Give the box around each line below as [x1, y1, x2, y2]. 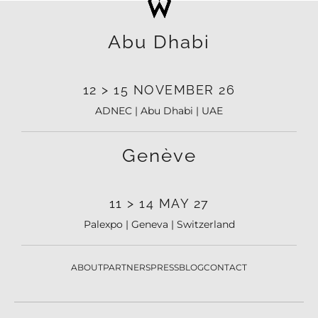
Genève [121, 145, 197, 167]
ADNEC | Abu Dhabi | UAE [95, 104, 223, 118]
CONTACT [204, 262, 247, 273]
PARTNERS [103, 262, 150, 273]
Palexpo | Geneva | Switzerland [83, 218, 235, 231]
